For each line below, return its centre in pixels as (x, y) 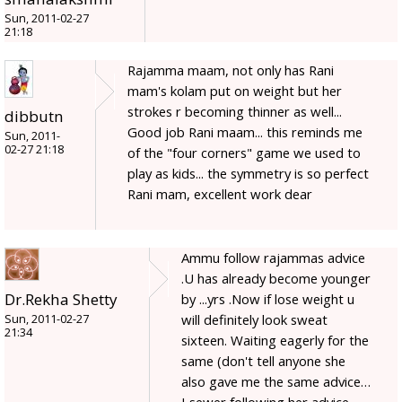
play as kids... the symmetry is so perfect (248, 173)
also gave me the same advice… (276, 381)
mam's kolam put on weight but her (235, 90)
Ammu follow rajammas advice (273, 257)
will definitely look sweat (254, 319)
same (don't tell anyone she (263, 360)
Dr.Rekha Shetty (61, 299)
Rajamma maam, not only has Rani (231, 70)
